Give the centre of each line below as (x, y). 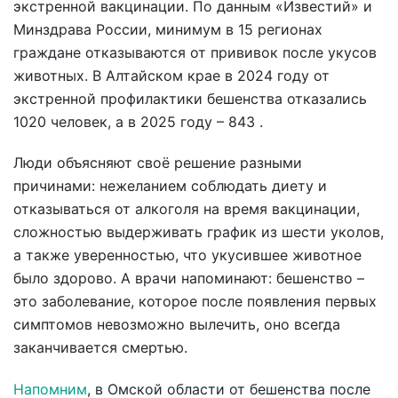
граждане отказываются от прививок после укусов (195, 52)
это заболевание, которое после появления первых (195, 302)
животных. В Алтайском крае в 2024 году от (171, 75)
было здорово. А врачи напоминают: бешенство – (189, 279)
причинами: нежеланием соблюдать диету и (170, 186)
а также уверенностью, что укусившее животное (187, 255)
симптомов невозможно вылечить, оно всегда (177, 325)
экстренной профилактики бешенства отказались (190, 98)
